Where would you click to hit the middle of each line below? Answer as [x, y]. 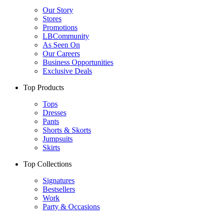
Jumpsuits [58, 139]
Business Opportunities [78, 62]
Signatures [59, 180]
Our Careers [61, 53]
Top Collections [47, 164]
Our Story [58, 10]
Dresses [54, 112]
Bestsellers [59, 189]
